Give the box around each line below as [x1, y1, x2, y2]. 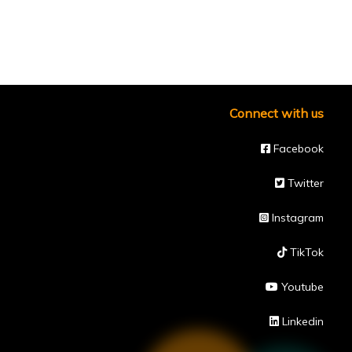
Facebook [270, 141, 324, 156]
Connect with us [229, 105, 324, 121]
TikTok [287, 245, 324, 259]
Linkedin [279, 314, 324, 328]
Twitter [284, 176, 324, 190]
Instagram [269, 211, 324, 225]
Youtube [278, 280, 324, 294]
